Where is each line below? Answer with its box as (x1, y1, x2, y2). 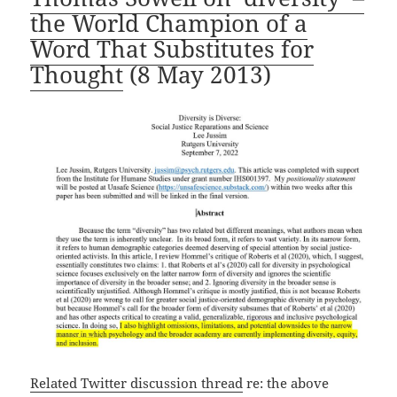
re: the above (243, 373, 330, 392)
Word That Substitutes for (30, 32, 315, 65)
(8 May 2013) (123, 58, 272, 90)
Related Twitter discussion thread (30, 373, 244, 392)
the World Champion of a (30, 6, 308, 39)
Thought (30, 58, 124, 90)
